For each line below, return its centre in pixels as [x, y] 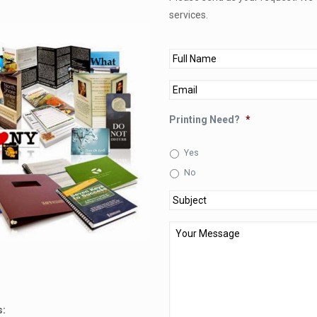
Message [191, 242]
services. [188, 15]
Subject [186, 198]
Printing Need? [204, 119]
